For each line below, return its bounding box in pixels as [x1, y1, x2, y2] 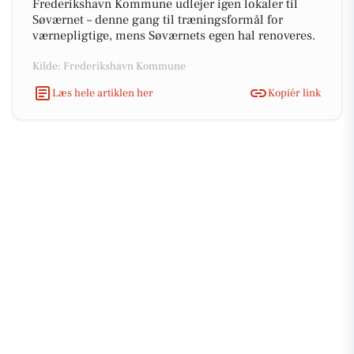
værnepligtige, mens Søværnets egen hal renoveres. [32, 28, 315, 43]
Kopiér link [268, 85, 321, 100]
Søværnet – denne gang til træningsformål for [32, 12, 283, 28]
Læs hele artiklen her [52, 85, 153, 100]
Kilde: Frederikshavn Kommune [32, 59, 186, 73]
